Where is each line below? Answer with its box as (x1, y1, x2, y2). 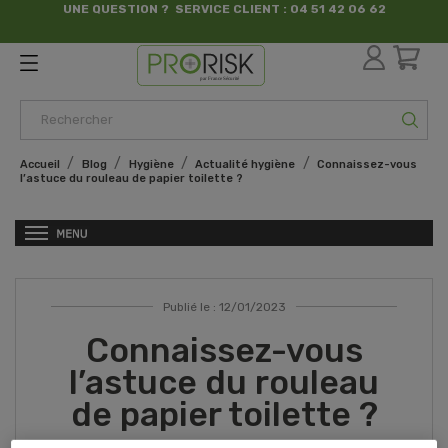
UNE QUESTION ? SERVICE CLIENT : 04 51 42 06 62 (62, 2, 386, 16)
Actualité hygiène (195, 157, 296, 171)
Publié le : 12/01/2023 (162, 299, 286, 314)
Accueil (20, 157, 60, 171)
